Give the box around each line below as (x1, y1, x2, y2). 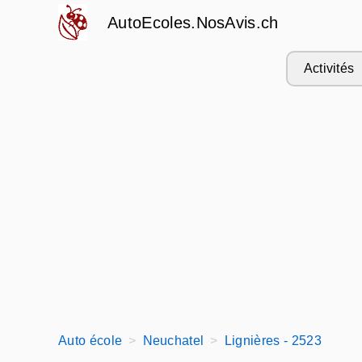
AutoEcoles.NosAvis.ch (107, 14, 279, 32)
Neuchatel (142, 334, 204, 347)
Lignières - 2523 (224, 334, 322, 347)
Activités (303, 61, 355, 75)
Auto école (58, 334, 123, 347)
